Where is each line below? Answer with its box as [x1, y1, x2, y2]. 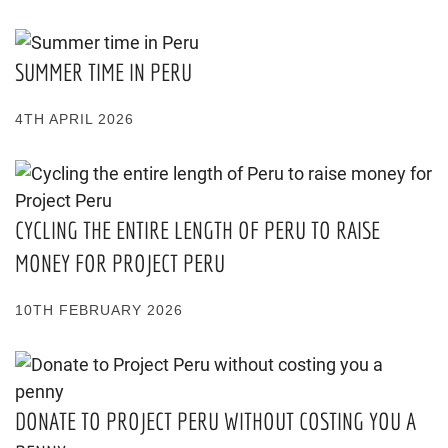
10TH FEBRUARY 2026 [15, 301, 183, 318]
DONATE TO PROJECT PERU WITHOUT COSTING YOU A [15, 406, 416, 435]
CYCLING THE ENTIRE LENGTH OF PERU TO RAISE [15, 215, 380, 244]
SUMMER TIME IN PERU [15, 57, 192, 86]
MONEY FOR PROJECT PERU [15, 248, 225, 277]
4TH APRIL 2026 [15, 110, 134, 127]
